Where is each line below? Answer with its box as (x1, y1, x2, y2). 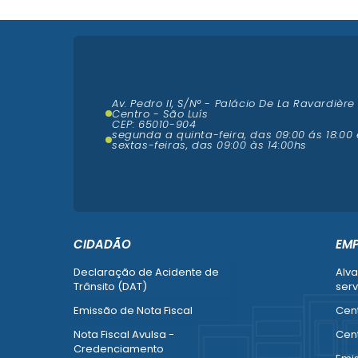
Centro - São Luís (112, 105, 209, 121)
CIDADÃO (74, 236, 131, 253)
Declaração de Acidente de (74, 265, 219, 280)
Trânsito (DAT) (74, 279, 147, 294)
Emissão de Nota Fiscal (74, 303, 193, 318)
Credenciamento (74, 341, 164, 356)
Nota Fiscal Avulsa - (74, 327, 174, 342)
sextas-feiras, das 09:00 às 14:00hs (112, 137, 308, 153)
